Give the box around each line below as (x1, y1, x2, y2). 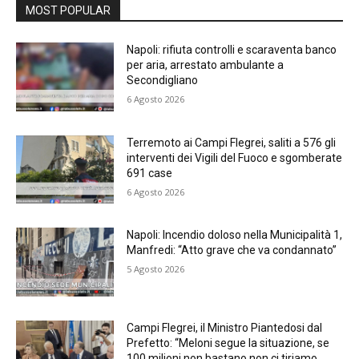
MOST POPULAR (26, 4, 111, 18)
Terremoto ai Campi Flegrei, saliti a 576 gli (127, 135, 337, 149)
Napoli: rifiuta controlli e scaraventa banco (127, 43, 337, 57)
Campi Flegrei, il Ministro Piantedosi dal (127, 321, 323, 335)
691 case (127, 166, 173, 179)
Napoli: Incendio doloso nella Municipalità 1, (127, 228, 343, 242)
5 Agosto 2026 (127, 263, 185, 276)
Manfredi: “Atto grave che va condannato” (127, 244, 337, 257)
